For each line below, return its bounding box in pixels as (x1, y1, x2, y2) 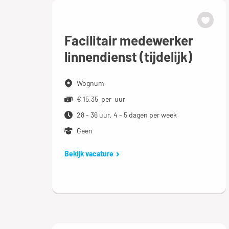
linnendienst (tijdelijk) (64, 49, 192, 64)
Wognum (77, 79, 104, 87)
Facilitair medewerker (64, 32, 193, 48)
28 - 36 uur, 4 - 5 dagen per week (77, 110, 177, 119)
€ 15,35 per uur (77, 95, 125, 103)
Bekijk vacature (64, 149, 113, 158)
